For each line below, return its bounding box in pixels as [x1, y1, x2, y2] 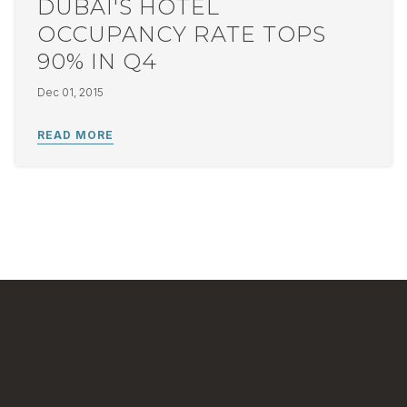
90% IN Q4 [36, 48, 157, 74]
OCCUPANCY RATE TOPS [36, 21, 326, 47]
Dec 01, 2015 [36, 85, 104, 99]
